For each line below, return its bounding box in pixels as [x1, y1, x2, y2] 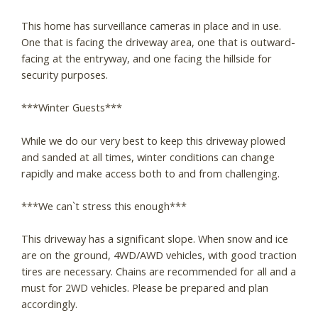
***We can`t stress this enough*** [21, 198, 187, 213]
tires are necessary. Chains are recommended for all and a [21, 264, 296, 279]
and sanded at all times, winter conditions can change [21, 149, 275, 164]
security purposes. [21, 67, 108, 82]
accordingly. [21, 297, 77, 312]
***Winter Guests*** [21, 100, 122, 115]
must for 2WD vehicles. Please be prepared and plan [21, 280, 268, 295]
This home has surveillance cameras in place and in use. [21, 18, 281, 33]
